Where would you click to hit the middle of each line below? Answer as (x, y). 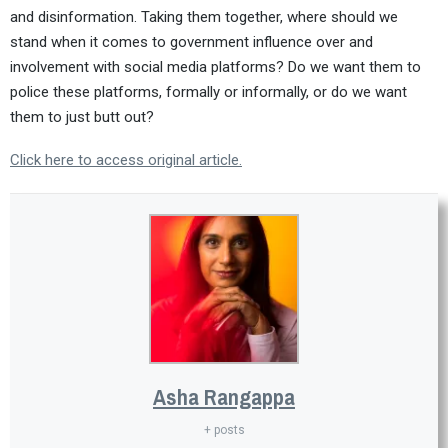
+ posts (224, 430)
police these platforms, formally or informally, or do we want (208, 92)
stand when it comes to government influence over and (191, 42)
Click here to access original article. (126, 160)
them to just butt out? (82, 117)
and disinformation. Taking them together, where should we (204, 17)
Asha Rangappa (224, 397)
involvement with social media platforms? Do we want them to (215, 67)
